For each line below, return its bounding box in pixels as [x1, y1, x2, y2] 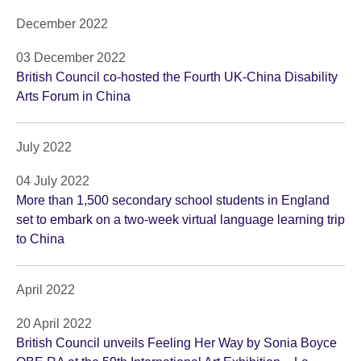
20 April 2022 [16, 317, 92, 331]
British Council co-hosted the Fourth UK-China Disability [16, 70, 338, 85]
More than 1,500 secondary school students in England [16, 193, 330, 208]
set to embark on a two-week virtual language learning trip [16, 213, 345, 227]
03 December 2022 [16, 51, 126, 65]
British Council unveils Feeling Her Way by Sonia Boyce [16, 336, 337, 351]
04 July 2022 [16, 174, 89, 189]
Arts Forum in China [16, 89, 131, 104]
